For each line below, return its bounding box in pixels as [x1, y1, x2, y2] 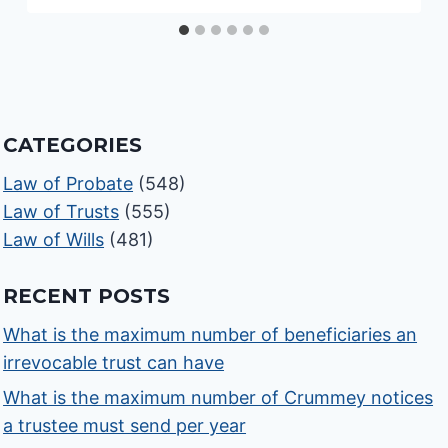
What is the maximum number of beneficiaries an [3, 324, 418, 346]
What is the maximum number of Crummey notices [3, 387, 434, 409]
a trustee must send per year [3, 415, 247, 437]
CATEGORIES [3, 133, 143, 158]
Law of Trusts [3, 201, 120, 223]
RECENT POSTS [3, 284, 171, 309]
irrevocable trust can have [3, 352, 225, 374]
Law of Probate [3, 173, 134, 195]
